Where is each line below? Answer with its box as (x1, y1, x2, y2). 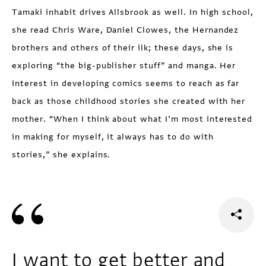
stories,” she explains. (12, 149, 111, 161)
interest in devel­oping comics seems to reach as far (12, 78, 240, 90)
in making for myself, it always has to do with (12, 131, 214, 143)
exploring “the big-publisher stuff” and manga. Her (12, 60, 236, 72)
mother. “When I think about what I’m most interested (12, 113, 253, 125)
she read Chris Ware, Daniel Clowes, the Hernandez (12, 24, 239, 36)
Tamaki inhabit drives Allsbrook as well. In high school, (12, 7, 254, 18)
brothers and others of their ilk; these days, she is (12, 42, 234, 54)
